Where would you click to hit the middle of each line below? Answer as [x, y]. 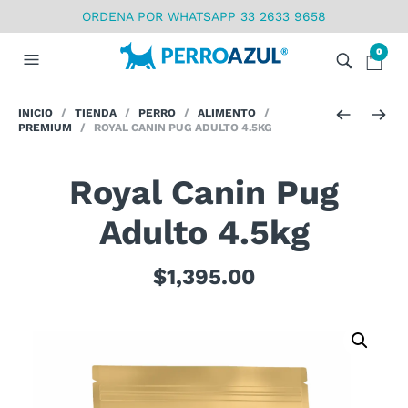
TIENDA [96, 113]
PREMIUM [45, 127]
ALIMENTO [227, 113]
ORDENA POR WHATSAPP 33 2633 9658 [204, 16]
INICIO [36, 113]
